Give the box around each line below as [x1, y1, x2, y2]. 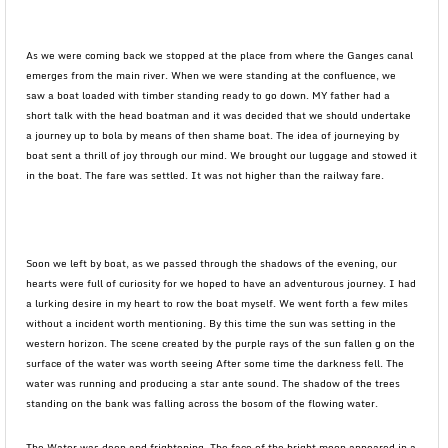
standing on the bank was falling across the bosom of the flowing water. [26, 395, 378, 411]
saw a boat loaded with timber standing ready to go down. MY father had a [26, 87, 390, 103]
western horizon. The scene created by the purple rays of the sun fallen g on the [26, 335, 415, 351]
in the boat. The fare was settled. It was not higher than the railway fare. [26, 167, 384, 183]
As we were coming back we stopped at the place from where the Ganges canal [26, 47, 413, 63]
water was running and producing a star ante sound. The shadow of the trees [26, 375, 400, 391]
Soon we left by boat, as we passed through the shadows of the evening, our [26, 255, 397, 271]
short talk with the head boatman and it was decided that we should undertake [26, 107, 411, 123]
